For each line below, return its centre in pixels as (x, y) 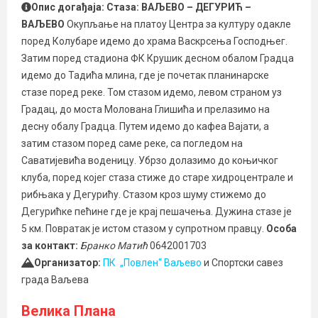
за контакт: (50, 246)
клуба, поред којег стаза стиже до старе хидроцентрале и (157, 177)
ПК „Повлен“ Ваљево (152, 263)
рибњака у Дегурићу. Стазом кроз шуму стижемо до (144, 194)
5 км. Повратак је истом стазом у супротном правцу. (144, 229)
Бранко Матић (114, 246)
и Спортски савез (242, 263)
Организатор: (68, 263)
